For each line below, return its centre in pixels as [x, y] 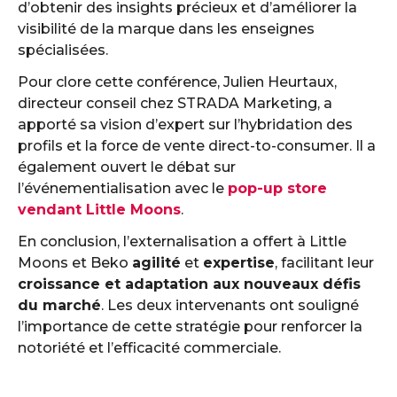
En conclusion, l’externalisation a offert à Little [182, 241]
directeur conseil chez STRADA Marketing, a [175, 103]
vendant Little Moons [99, 210]
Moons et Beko [75, 263]
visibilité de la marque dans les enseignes [166, 29]
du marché [59, 305]
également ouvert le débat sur [127, 167]
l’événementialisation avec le [123, 188]
